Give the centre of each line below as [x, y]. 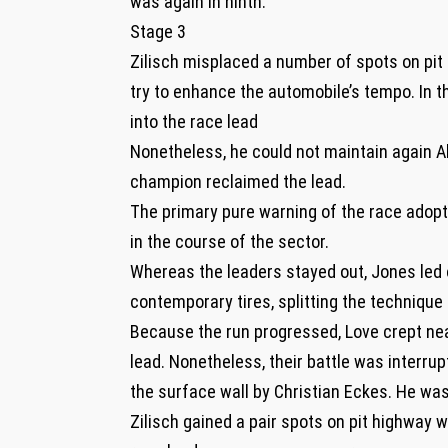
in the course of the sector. [229, 241]
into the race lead [194, 121]
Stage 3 [158, 31]
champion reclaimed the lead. [238, 181]
